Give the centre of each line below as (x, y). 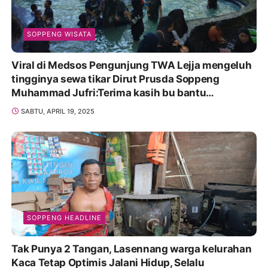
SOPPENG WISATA (60, 34)
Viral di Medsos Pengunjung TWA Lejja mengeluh (132, 65)
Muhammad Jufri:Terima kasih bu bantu (109, 92)
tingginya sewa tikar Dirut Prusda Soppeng (115, 79)
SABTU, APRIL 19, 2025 (57, 111)
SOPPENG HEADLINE (65, 218)
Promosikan (41, 106)
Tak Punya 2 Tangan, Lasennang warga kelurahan (132, 249)
